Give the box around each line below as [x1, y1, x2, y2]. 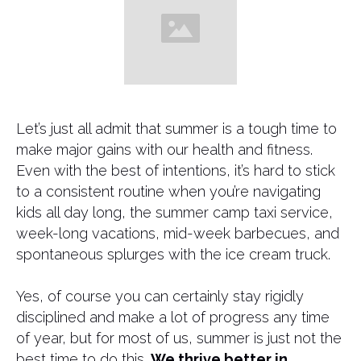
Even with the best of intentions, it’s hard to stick [16, 162, 335, 179]
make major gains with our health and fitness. [16, 141, 313, 158]
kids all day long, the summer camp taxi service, [16, 204, 333, 221]
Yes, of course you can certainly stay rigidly [16, 288, 304, 305]
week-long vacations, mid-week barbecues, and [16, 225, 339, 242]
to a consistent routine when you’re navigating [16, 183, 321, 200]
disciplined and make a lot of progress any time [16, 309, 330, 326]
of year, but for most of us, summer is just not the [16, 330, 342, 346]
